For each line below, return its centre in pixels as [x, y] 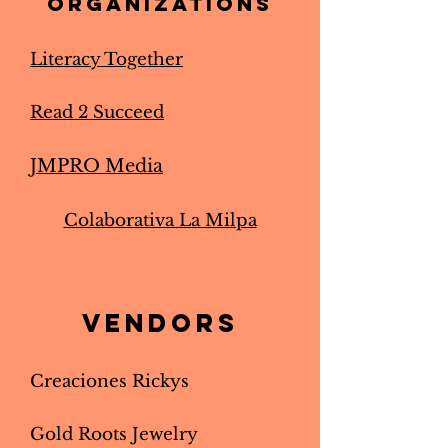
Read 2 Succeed [97, 112]
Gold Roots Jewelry [114, 434]
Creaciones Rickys [109, 381]
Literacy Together [106, 59]
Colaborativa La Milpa [160, 220]
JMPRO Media [96, 166]
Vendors [160, 323]
